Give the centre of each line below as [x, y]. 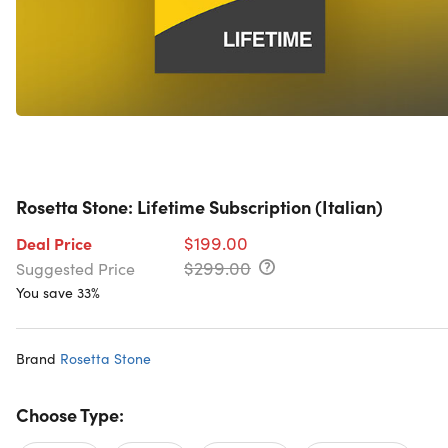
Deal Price [54, 243]
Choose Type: [70, 415]
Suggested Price [75, 268]
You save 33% [58, 292]
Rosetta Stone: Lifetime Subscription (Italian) [199, 207]
